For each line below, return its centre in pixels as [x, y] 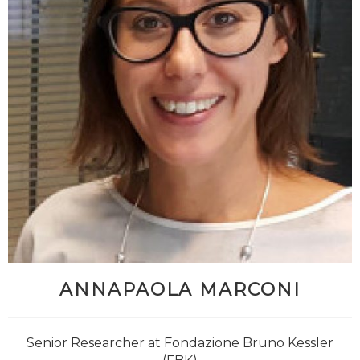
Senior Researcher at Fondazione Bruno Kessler [180, 342]
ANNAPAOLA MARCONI [180, 289]
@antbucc [191, 313]
